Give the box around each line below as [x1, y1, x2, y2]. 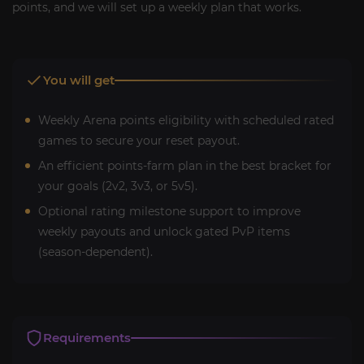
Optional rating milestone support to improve [38, 203, 301, 219]
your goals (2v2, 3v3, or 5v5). [38, 178, 197, 193]
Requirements [43, 329, 131, 345]
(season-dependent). [38, 244, 153, 259]
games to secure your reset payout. [38, 132, 240, 148]
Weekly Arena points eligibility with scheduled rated [38, 112, 334, 128]
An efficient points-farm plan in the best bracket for [38, 158, 331, 173]
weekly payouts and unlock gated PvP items [38, 223, 290, 239]
